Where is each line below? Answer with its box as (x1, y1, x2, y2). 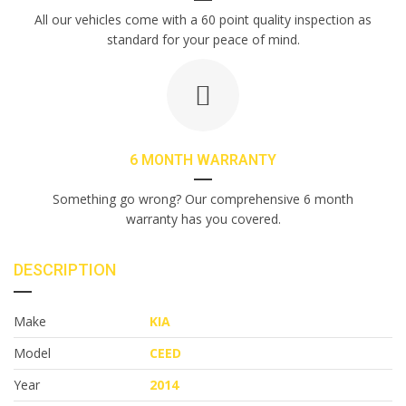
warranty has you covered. (125, 210, 281, 227)
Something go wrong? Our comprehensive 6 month (53, 190, 353, 208)
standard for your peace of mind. (106, 31, 300, 48)
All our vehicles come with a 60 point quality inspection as (34, 11, 372, 28)
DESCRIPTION (14, 260, 116, 279)
